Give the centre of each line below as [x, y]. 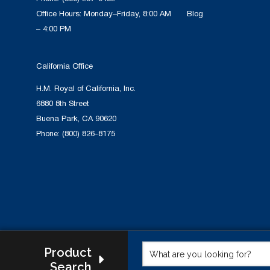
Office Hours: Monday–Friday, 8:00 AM [104, 14]
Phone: [49, 134]
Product [68, 253]
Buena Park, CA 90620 [76, 119]
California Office [64, 67]
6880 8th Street [63, 104]
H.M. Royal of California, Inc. [86, 89]
